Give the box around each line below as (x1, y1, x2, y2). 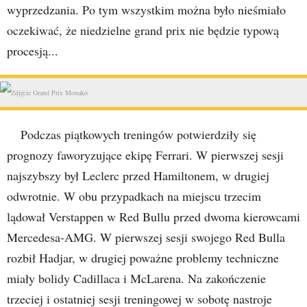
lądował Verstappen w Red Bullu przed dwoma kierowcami (7, 208, 300, 225)
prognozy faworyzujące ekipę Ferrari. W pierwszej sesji (7, 147, 284, 163)
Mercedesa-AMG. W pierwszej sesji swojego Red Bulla (7, 229, 285, 245)
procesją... (7, 42, 58, 59)
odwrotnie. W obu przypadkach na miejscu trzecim (7, 188, 261, 204)
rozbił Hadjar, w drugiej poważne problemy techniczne (7, 249, 279, 266)
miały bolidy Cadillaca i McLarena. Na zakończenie (7, 270, 266, 286)
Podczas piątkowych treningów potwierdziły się (21, 126, 256, 143)
